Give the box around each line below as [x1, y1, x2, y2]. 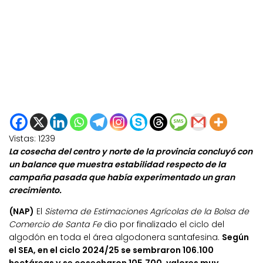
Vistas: [9, 133, 36, 145]
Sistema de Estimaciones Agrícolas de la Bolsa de [45, 205, 249, 218]
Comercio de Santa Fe [9, 218, 102, 231]
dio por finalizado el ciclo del [102, 218, 224, 231]
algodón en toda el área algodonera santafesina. [9, 231, 222, 244]
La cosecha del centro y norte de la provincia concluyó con [9, 146, 252, 158]
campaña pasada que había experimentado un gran [9, 171, 235, 184]
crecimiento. [9, 184, 62, 197]
